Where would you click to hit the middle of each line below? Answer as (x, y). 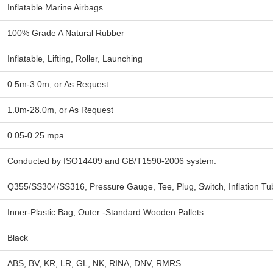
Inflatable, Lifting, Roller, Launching (75, 59)
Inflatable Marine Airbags (55, 8)
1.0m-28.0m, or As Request (60, 110)
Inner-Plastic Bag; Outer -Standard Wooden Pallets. (107, 212)
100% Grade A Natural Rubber (66, 33)
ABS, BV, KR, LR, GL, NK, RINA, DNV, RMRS (94, 264)
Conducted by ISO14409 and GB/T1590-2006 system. (112, 161)
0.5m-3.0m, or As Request (58, 84)
